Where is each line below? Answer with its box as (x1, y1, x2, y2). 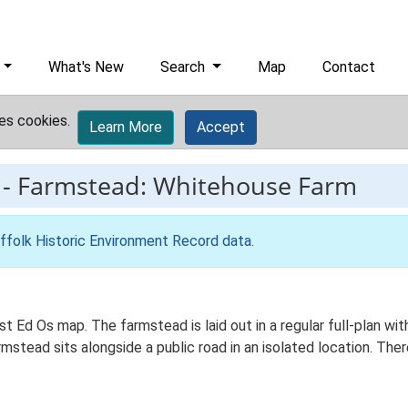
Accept (197, 118, 245, 136)
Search (160, 58, 209, 76)
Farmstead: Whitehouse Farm (17, 168, 357, 202)
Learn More (89, 118, 162, 136)
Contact (322, 58, 376, 76)
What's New (48, 58, 125, 76)
